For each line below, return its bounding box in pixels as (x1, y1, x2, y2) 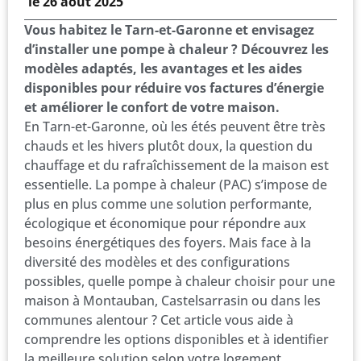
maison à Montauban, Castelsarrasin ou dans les (24, 291, 321, 309)
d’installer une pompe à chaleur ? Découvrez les (24, 39, 329, 58)
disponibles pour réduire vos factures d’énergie (24, 78, 324, 97)
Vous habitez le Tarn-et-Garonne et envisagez (24, 20, 314, 39)
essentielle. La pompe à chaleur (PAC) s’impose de (24, 175, 327, 193)
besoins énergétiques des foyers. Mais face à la (24, 233, 311, 251)
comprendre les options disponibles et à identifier (24, 330, 329, 348)
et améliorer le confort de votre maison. (24, 98, 280, 116)
